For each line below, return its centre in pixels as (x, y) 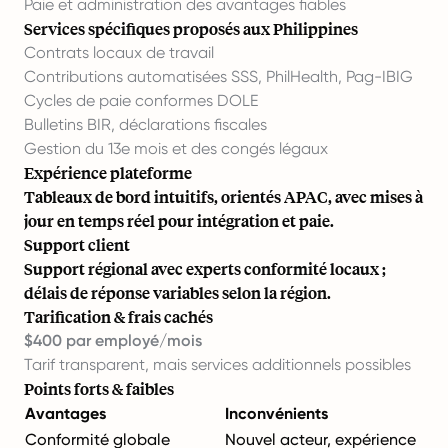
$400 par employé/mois (113, 340)
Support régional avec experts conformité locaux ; (205, 268)
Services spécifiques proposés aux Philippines (191, 28)
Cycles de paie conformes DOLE (141, 100)
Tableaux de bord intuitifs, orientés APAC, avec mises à (223, 196)
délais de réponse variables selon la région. (177, 292)
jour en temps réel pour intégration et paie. (179, 220)
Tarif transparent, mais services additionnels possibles (217, 364)
